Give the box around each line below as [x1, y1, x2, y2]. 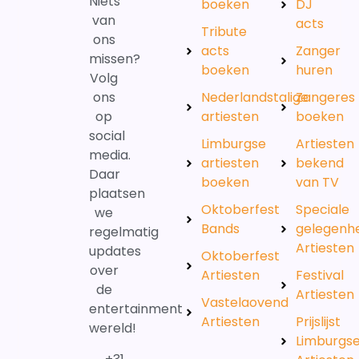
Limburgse [201, 135, 267, 154]
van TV [296, 173, 340, 192]
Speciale [296, 200, 350, 220]
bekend [296, 154, 345, 173]
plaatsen [88, 184, 145, 204]
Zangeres [296, 88, 356, 107]
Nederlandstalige [201, 88, 309, 107]
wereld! [88, 319, 136, 338]
